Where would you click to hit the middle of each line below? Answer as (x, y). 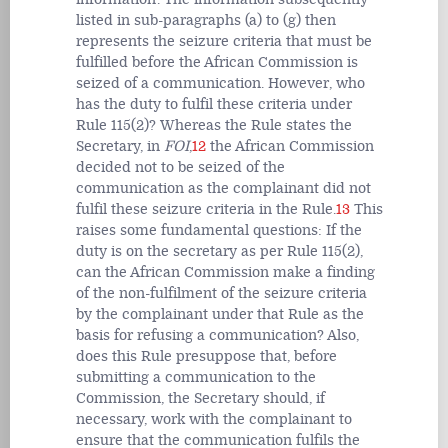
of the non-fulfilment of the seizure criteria (221, 293)
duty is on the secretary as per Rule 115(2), (219, 251)
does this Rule (126, 356)
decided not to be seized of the (180, 167)
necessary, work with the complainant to (214, 419)
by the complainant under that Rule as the (220, 314)
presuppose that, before (256, 356)
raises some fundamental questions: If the (219, 230)
